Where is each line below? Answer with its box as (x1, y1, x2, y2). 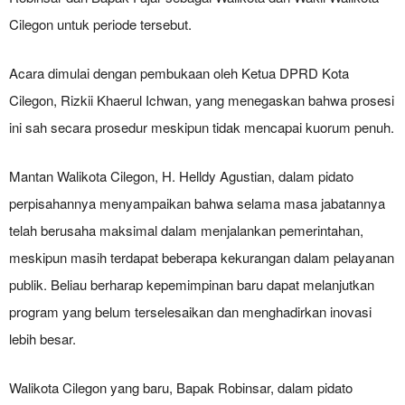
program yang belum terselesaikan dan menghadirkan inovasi (9, 302, 372, 321)
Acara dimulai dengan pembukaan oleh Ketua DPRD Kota (9, 63, 349, 82)
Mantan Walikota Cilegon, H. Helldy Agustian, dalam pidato (9, 166, 353, 185)
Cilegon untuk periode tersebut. (9, 14, 192, 33)
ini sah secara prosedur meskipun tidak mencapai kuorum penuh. (9, 118, 394, 137)
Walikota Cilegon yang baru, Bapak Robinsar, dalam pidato (9, 378, 353, 397)
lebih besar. (9, 329, 76, 348)
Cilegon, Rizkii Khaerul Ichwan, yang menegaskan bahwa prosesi (9, 90, 394, 109)
